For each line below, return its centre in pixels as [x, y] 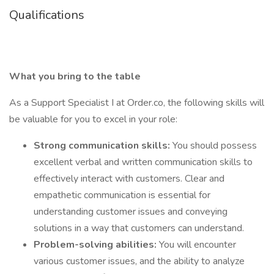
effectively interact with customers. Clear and [129, 179]
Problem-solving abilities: [96, 245]
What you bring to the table [75, 76]
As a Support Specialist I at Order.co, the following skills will [137, 103]
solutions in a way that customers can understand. [139, 228]
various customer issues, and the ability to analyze [139, 261]
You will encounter [198, 245]
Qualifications [47, 15]
